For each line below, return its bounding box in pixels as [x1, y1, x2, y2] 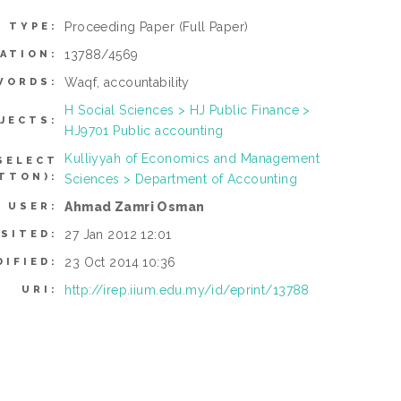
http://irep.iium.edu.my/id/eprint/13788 [64, 283, 310, 298]
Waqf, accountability [64, 75, 190, 90]
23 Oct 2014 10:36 [64, 255, 176, 270]
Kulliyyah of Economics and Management [64, 151, 320, 166]
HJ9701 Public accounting [64, 124, 224, 139]
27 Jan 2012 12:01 [64, 227, 172, 243]
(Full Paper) [178, 20, 249, 35]
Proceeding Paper [64, 20, 179, 35]
